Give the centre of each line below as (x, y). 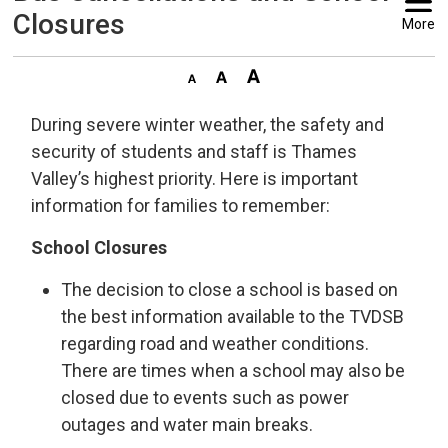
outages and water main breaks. (187, 424)
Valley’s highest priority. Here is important (195, 178)
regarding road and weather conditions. (215, 343)
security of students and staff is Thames (194, 151)
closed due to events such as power (205, 397)
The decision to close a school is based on (230, 289)
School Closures (99, 247)
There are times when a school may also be (233, 370)
